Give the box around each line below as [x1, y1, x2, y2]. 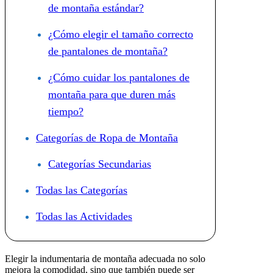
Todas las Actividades [36, 210, 132, 223]
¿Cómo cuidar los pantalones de [48, 71, 190, 84]
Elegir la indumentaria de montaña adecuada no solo [5, 253, 205, 264]
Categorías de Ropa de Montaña [36, 132, 178, 144]
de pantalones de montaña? [48, 45, 168, 58]
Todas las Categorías [36, 184, 127, 197]
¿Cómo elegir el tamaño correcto [48, 28, 193, 41]
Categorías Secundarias [48, 158, 151, 171]
